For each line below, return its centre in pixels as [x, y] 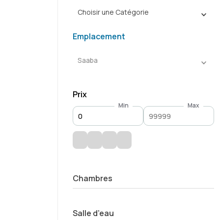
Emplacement [99, 36]
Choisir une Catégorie [113, 12]
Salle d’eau [93, 213]
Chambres [93, 178]
